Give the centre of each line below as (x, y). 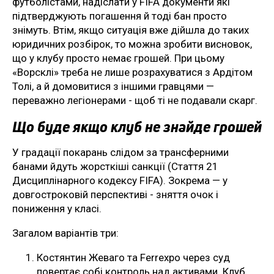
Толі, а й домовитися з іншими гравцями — (113, 87)
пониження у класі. (57, 209)
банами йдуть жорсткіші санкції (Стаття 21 (115, 167)
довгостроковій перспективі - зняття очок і (115, 195)
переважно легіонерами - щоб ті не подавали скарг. (135, 101)
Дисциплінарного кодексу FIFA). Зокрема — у (120, 181)
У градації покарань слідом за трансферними (120, 153)
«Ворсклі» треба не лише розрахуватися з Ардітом (132, 72)
